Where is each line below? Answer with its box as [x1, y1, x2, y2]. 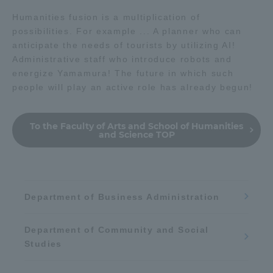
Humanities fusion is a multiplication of [12, 12, 200, 22]
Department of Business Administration [24, 191, 220, 202]
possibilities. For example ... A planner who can [12, 26, 242, 36]
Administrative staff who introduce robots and [12, 54, 232, 64]
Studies [24, 238, 62, 249]
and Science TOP [98, 129, 175, 140]
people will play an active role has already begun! [12, 82, 253, 92]
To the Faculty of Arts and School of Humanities [30, 120, 243, 132]
